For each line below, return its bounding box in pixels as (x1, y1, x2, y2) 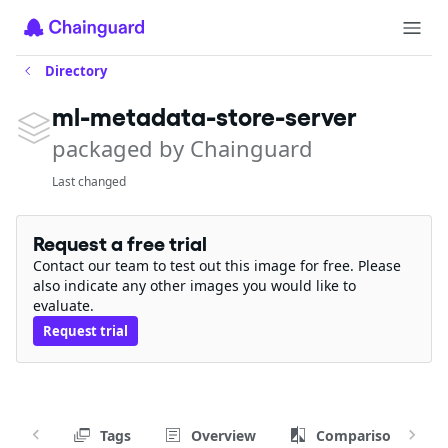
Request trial (43, 322, 128, 340)
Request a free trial (33, 232, 207, 256)
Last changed (52, 173, 126, 190)
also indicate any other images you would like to (33, 276, 356, 295)
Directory (45, 62, 107, 80)
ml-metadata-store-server (52, 102, 357, 132)
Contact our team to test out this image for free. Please (33, 256, 401, 275)
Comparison (316, 425, 400, 445)
